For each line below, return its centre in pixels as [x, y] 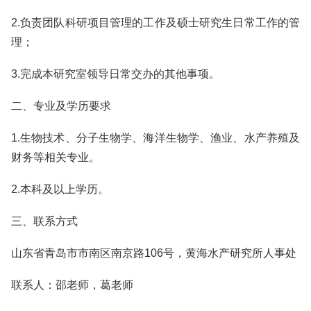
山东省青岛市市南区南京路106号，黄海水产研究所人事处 [154, 253]
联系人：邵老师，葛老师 [72, 285]
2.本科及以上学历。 [60, 189]
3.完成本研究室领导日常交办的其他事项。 [116, 74]
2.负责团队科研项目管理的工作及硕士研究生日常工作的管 [155, 23]
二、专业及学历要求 [61, 106]
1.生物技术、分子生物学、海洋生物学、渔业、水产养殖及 [155, 138]
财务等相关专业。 [56, 157]
